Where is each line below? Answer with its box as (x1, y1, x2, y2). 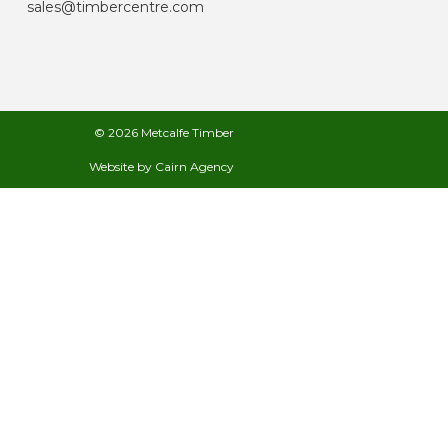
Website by (88, 159, 155, 174)
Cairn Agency (154, 159, 234, 174)
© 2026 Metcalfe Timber (93, 125, 234, 140)
